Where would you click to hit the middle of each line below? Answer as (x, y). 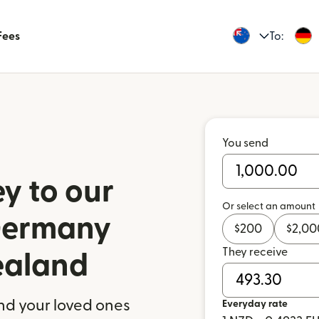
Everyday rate (255, 304)
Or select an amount (269, 206)
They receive (255, 252)
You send (245, 143)
